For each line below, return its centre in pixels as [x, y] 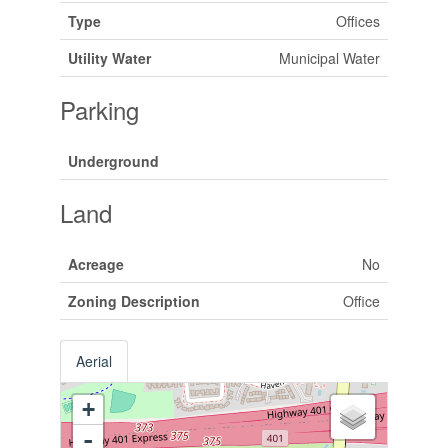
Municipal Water [329, 57]
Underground [113, 160]
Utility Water [109, 57]
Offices [357, 20]
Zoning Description [133, 300]
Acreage [95, 263]
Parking [99, 109]
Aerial [93, 360]
